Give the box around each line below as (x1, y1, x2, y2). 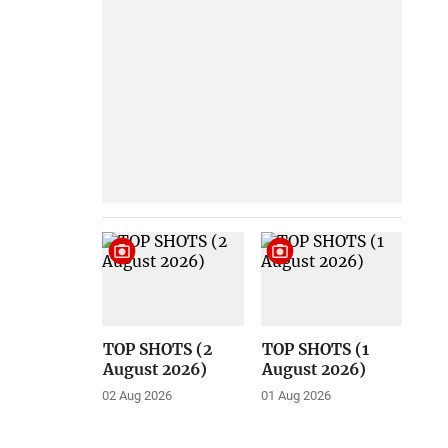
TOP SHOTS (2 (103, 339, 213, 359)
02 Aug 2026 (102, 387, 173, 403)
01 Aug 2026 (260, 387, 331, 403)
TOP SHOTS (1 (261, 339, 369, 359)
